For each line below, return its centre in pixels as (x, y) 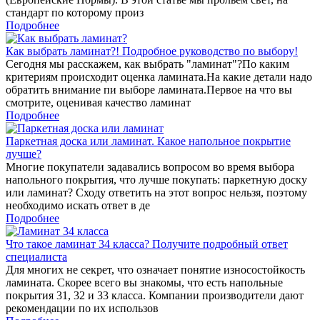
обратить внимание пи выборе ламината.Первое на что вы (149, 89)
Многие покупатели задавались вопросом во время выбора (150, 166)
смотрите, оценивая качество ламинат (98, 102)
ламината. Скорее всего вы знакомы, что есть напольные (144, 282)
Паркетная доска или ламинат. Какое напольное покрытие (148, 141)
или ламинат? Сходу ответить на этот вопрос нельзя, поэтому (156, 192)
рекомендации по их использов (82, 308)
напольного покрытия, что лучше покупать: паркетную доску (156, 179)
